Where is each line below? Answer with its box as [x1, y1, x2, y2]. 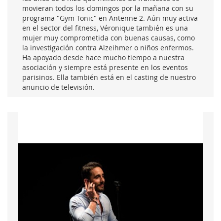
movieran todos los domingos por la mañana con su [22, 3, 193, 13]
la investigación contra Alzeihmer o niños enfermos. [22, 43, 194, 53]
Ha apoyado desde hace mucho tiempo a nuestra [22, 53, 184, 63]
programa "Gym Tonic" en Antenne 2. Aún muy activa [22, 13, 198, 23]
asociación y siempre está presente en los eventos [22, 63, 188, 73]
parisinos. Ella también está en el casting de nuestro [22, 73, 196, 82]
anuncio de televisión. [22, 82, 95, 92]
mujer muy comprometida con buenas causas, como [22, 33, 195, 43]
